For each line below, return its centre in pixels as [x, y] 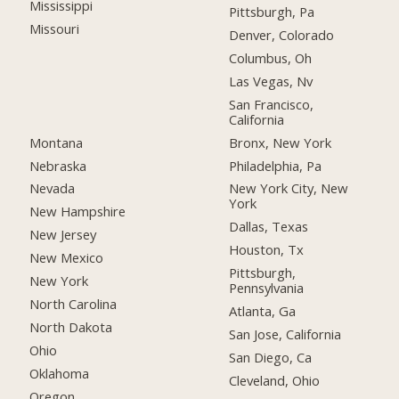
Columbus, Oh [271, 57]
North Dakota [71, 326]
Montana [57, 142]
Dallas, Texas [269, 227]
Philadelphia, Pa [276, 165]
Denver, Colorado [282, 35]
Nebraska [58, 165]
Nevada [53, 188]
